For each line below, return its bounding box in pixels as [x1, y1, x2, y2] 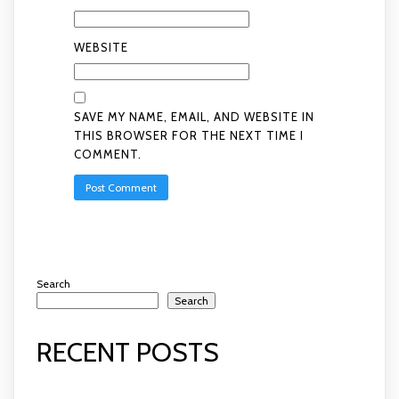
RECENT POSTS [37, 335, 219, 369]
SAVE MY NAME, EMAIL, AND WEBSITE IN [73, 110, 314, 124]
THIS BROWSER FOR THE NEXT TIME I [73, 128, 304, 142]
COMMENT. [73, 147, 142, 161]
